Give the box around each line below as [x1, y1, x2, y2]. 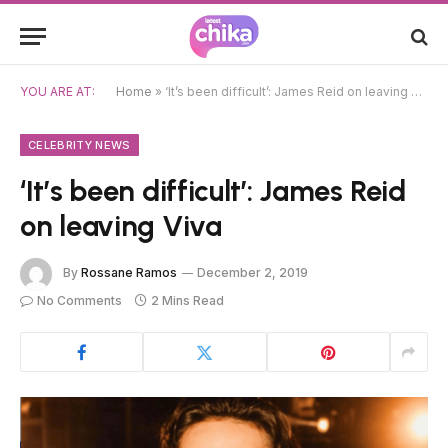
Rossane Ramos [81, 265, 177, 281]
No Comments [37, 293, 122, 308]
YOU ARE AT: [20, 84, 95, 99]
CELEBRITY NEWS [28, 138, 131, 152]
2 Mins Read [151, 293, 224, 308]
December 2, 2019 [197, 265, 308, 281]
